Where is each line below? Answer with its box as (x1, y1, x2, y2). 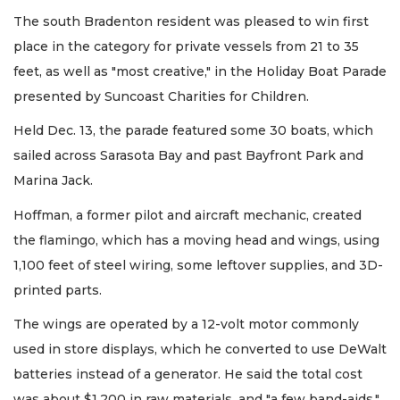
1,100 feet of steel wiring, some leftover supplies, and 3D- (13, 256, 383, 273)
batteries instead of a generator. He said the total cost (13, 366, 362, 383)
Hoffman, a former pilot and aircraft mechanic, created (13, 206, 362, 223)
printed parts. (13, 281, 105, 298)
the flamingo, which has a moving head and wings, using (13, 231, 379, 248)
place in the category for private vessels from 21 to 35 (13, 37, 359, 54)
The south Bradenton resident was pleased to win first (13, 12, 369, 29)
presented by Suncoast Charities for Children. (13, 87, 309, 104)
